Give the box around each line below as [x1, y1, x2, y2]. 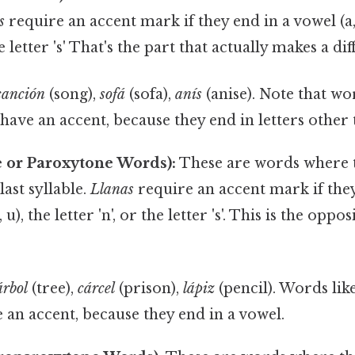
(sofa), [124, 85, 175, 103]
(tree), [27, 280, 78, 298]
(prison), [114, 280, 183, 298]
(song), [44, 85, 100, 103]
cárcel [77, 280, 115, 298]
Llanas [90, 180, 135, 198]
